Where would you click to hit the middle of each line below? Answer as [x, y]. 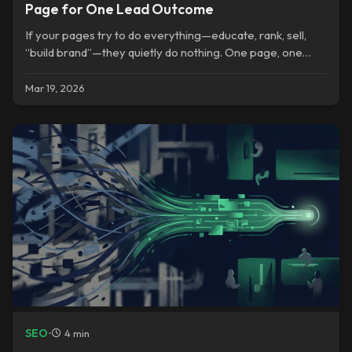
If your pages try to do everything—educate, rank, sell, [166, 35]
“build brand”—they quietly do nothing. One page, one [164, 53]
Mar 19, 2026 [55, 88]
